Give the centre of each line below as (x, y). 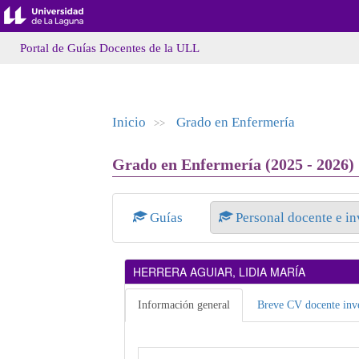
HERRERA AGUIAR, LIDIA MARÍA (219, 272)
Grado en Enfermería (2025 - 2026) (233, 164)
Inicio (129, 122)
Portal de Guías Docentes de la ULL (110, 48)
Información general (184, 305)
